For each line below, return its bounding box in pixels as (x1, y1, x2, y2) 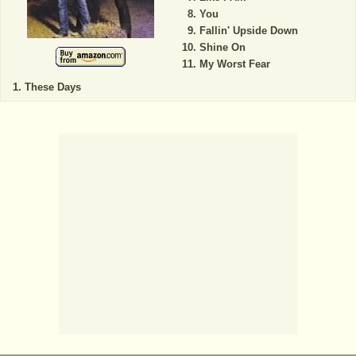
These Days (25, 81, 81, 93)
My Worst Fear (199, 58, 270, 70)
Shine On (199, 41, 246, 53)
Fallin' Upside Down (199, 25, 298, 37)
